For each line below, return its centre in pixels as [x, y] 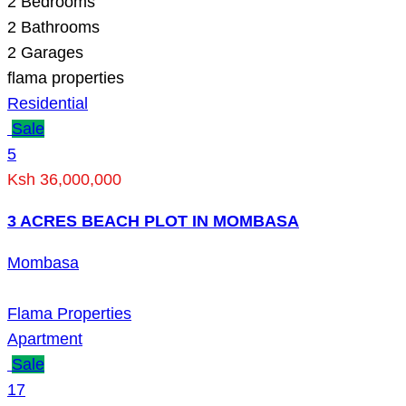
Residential [48, 103]
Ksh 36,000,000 [64, 179]
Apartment [45, 338]
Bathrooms [58, 27]
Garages [50, 52]
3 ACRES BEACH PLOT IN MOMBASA [153, 221]
